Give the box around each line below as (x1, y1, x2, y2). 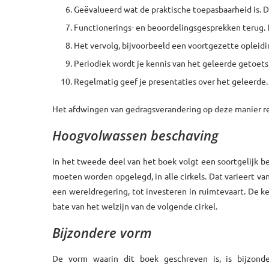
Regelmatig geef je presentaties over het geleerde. (74, 75, 268, 86)
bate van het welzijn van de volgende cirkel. (52, 200, 217, 211)
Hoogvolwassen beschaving (52, 125, 219, 144)
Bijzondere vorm (52, 223, 152, 241)
